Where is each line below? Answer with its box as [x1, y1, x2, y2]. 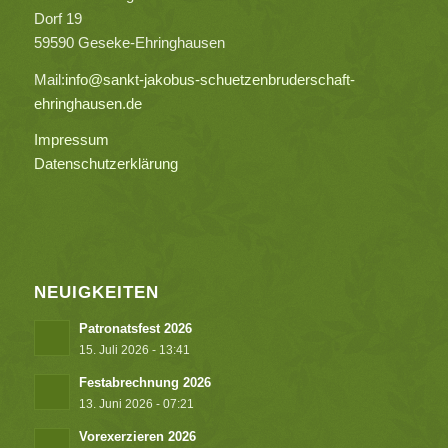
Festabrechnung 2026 [78, 375, 211, 391]
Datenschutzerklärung [33, 155, 178, 173]
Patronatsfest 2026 [78, 321, 192, 337]
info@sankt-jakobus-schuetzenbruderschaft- [64, 70, 355, 88]
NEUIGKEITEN [33, 283, 159, 302]
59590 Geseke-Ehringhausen [33, 33, 225, 51]
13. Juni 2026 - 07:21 [78, 397, 194, 411]
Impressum [33, 131, 109, 149]
